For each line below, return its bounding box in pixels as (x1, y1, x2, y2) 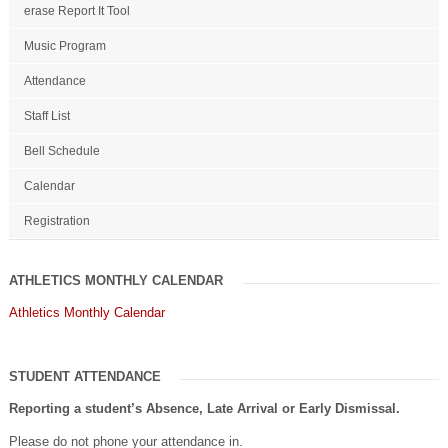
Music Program (23, 38, 106, 53)
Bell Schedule (23, 143, 100, 158)
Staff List (23, 108, 70, 123)
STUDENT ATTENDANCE (8, 368, 161, 384)
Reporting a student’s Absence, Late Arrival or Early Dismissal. (8, 400, 400, 416)
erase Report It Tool (23, 3, 130, 18)
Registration (23, 213, 90, 228)
